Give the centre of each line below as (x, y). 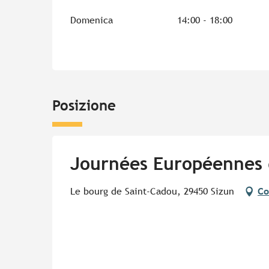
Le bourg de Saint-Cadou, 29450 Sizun (152, 192)
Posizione (84, 105)
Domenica (92, 20)
